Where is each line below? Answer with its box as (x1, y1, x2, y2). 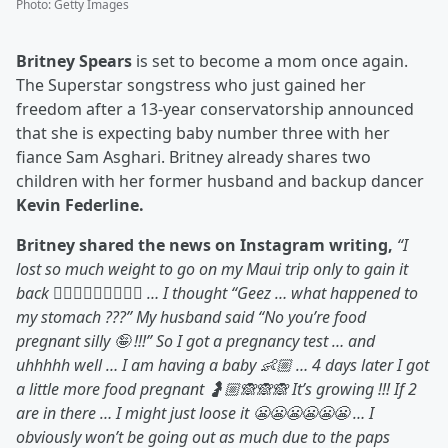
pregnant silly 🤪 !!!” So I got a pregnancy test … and (16, 330, 375, 353)
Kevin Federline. (16, 194, 144, 217)
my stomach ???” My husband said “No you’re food (16, 306, 366, 329)
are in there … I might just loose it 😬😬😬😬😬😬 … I (16, 402, 374, 425)
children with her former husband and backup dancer (16, 170, 424, 193)
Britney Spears (16, 50, 132, 73)
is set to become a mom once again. (132, 50, 408, 73)
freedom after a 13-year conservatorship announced (16, 98, 414, 121)
